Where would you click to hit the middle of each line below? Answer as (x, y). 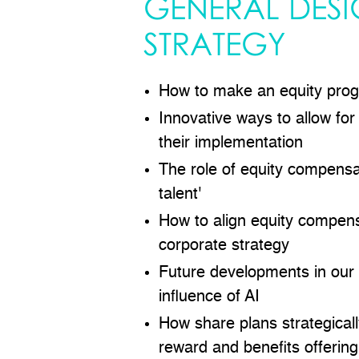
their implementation (231, 144)
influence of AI (210, 298)
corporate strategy (224, 246)
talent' (180, 195)
